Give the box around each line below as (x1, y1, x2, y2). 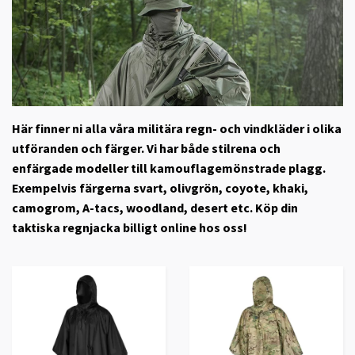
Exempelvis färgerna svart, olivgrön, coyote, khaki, (12, 179, 308, 196)
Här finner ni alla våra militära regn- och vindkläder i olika (12, 120, 342, 136)
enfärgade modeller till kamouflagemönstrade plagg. (12, 159, 326, 176)
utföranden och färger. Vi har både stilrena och (12, 139, 281, 156)
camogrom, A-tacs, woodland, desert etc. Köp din (12, 199, 298, 216)
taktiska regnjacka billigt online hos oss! (12, 219, 247, 235)
